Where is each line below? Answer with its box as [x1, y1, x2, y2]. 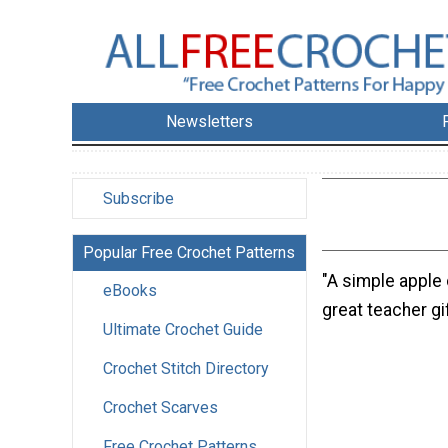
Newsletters [166, 112, 254, 132]
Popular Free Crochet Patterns [83, 243, 295, 263]
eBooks [103, 281, 157, 301]
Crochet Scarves [103, 398, 218, 418]
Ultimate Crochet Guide [103, 320, 263, 340]
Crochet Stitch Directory [103, 359, 269, 379]
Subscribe [103, 189, 174, 209]
